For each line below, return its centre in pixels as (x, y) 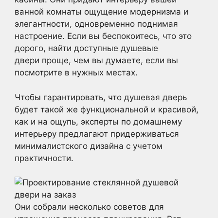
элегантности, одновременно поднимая (96, 24)
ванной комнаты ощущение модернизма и (101, 12)
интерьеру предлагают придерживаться (97, 134)
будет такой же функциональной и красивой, (107, 109)
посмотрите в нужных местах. (76, 73)
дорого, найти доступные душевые (86, 48)
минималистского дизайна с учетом (89, 146)
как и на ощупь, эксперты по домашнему (98, 121)
